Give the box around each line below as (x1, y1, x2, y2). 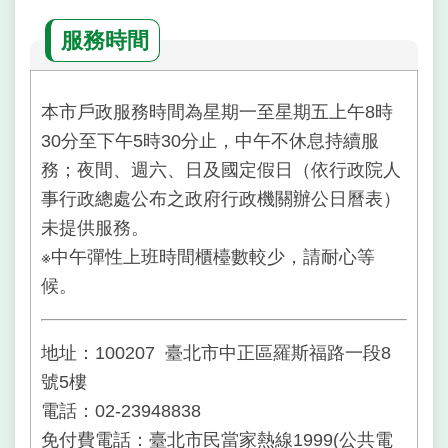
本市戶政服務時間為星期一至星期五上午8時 (41, 102, 393, 123)
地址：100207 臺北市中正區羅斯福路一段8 (41, 342, 391, 363)
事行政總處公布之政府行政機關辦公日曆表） (41, 189, 401, 210)
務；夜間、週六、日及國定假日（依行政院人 (41, 160, 401, 181)
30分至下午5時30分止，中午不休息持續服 (41, 131, 379, 152)
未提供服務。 (41, 218, 149, 239)
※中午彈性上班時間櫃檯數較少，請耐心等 (41, 247, 375, 268)
